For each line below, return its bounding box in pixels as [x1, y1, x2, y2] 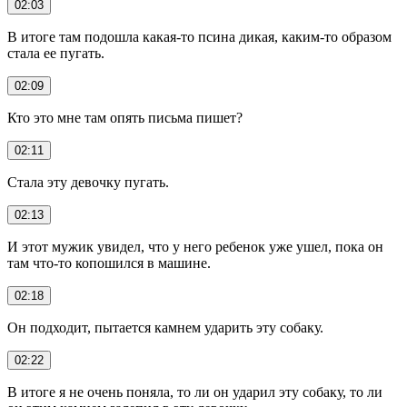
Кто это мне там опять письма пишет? [7, 109, 243, 125]
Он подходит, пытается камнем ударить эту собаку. [7, 319, 323, 335]
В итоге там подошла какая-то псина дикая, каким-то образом [7, 28, 392, 45]
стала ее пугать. [7, 45, 104, 61]
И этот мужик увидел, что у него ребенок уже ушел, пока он [7, 238, 383, 254]
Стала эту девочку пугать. [7, 174, 169, 190]
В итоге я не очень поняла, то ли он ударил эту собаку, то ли [7, 383, 382, 400]
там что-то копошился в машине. [7, 254, 211, 271]
